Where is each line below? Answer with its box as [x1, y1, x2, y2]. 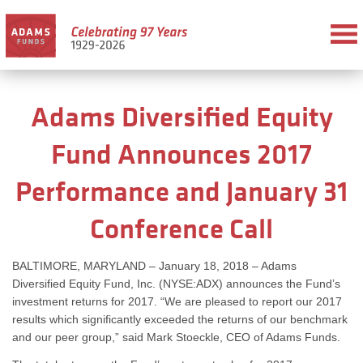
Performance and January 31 [15, 173, 348, 210]
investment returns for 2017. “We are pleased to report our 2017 [11, 295, 342, 308]
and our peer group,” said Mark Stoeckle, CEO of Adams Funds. [11, 331, 340, 344]
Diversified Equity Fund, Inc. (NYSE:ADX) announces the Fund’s [11, 277, 340, 290]
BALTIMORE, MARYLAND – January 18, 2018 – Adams [11, 259, 297, 272]
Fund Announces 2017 [51, 135, 312, 173]
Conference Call [90, 210, 273, 247]
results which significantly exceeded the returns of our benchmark [11, 313, 348, 326]
